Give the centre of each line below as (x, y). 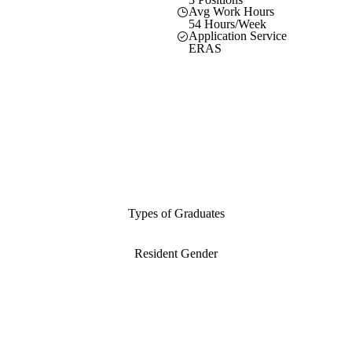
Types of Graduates (176, 214)
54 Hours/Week (227, 24)
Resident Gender (176, 254)
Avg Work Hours (231, 11)
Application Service (238, 35)
